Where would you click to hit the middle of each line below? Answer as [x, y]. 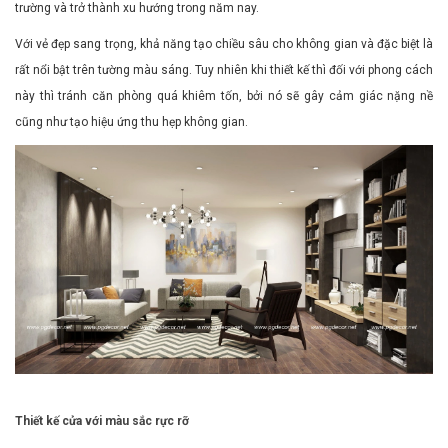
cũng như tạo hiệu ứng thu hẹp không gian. [131, 121]
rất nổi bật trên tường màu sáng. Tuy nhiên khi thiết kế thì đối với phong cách [224, 69]
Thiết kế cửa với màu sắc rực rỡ [102, 420]
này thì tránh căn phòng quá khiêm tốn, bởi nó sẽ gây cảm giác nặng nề [224, 95]
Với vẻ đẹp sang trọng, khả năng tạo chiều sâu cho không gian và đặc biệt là [224, 43]
